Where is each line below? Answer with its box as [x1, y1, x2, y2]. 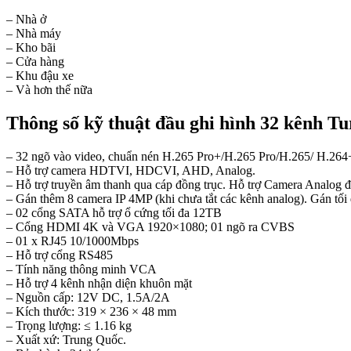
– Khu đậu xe [6, 69, 74, 83]
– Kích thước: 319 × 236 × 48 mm [6, 304, 176, 318]
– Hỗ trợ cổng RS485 [6, 248, 113, 262]
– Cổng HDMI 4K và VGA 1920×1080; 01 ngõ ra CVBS [6, 219, 295, 233]
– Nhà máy [6, 27, 61, 41]
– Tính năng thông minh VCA [6, 262, 157, 276]
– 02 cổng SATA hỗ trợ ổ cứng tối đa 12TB [6, 205, 222, 219]
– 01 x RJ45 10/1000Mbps [6, 233, 139, 248]
